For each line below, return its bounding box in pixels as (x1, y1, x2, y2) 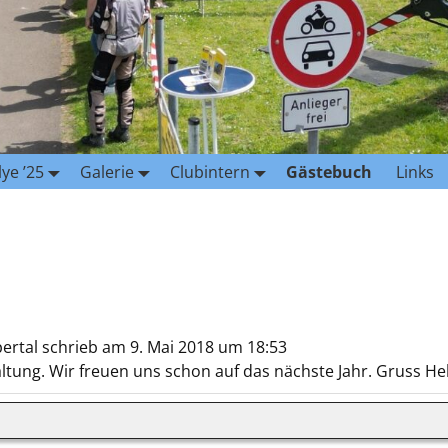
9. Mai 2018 (126, 336, 214, 359)
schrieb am (42, 336, 126, 359)
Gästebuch (286, 160, 372, 183)
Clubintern (170, 160, 250, 183)
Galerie (80, 160, 134, 183)
